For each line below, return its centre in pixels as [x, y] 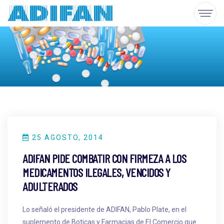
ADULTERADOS [50, 186]
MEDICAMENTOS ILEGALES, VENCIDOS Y [96, 172]
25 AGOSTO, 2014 [66, 137]
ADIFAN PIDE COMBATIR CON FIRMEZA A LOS [104, 158]
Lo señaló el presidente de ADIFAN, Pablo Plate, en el [104, 209]
